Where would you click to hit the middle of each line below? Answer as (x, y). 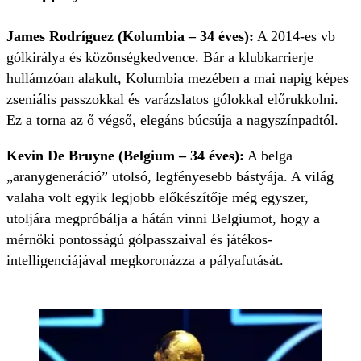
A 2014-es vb (295, 36)
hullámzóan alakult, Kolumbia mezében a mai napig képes (178, 78)
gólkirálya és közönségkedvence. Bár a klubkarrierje (160, 57)
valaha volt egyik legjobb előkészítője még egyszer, (158, 197)
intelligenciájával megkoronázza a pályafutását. (145, 260)
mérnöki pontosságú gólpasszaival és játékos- (139, 239)
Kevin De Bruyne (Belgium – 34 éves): (125, 155)
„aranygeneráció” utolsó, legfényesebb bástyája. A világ (170, 176)
